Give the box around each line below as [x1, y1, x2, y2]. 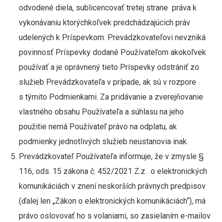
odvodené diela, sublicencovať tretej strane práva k [18, 3, 197, 12]
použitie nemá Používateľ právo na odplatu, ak [18, 122, 177, 131]
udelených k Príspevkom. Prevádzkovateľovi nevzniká [18, 33, 208, 42]
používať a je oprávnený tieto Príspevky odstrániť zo [18, 62, 199, 72]
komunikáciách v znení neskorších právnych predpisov [18, 181, 206, 191]
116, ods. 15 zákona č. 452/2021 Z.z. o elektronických [18, 166, 207, 176]
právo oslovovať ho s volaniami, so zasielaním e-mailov [18, 211, 211, 221]
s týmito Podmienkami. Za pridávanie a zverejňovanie [18, 92, 203, 102]
